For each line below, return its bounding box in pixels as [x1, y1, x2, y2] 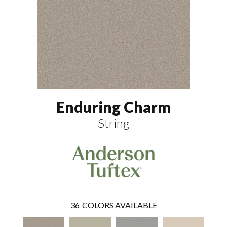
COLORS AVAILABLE [82, 200, 157, 210]
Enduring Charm [56, 97, 171, 116]
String [98, 115, 129, 130]
